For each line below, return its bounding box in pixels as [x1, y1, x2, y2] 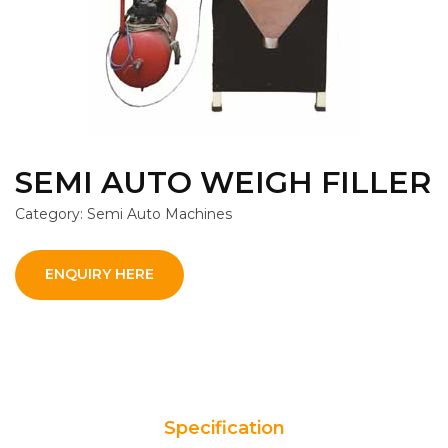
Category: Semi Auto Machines [15, 204, 232, 223]
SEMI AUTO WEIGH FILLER [15, 163, 431, 201]
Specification [163, 416, 285, 439]
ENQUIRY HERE [45, 264, 154, 283]
